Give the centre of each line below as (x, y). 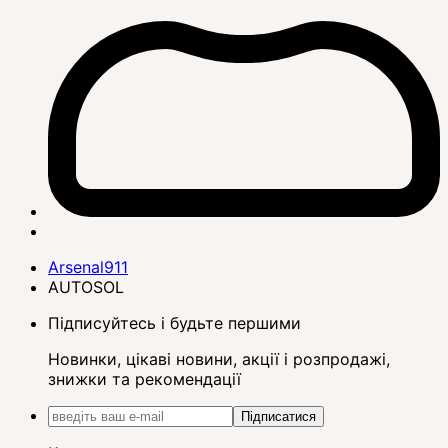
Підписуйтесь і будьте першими (174, 323)
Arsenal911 (88, 267)
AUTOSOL (86, 287)
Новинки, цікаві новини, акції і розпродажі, (219, 359)
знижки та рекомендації (144, 379)
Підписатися (278, 417)
